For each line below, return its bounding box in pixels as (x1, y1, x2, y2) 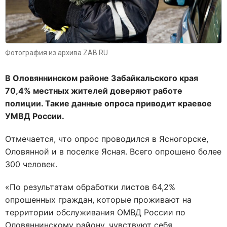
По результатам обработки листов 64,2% (10, 181, 175, 192)
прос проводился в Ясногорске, (80, 133, 208, 144)
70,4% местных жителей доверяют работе (5, 85, 182, 96)
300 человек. (5, 159, 57, 169)
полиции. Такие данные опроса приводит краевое (5, 98, 212, 108)
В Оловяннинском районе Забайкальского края (5, 72, 198, 83)
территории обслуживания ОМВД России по (5, 207, 185, 217)
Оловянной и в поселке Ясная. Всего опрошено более (5, 146, 221, 157)
